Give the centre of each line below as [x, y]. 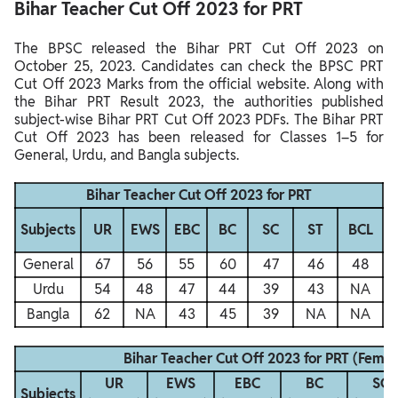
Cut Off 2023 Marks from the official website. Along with [199, 84]
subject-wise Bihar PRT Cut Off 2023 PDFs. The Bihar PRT [199, 120]
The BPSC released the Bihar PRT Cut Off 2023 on [199, 49]
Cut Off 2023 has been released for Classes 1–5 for [199, 138]
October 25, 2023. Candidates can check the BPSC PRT [199, 67]
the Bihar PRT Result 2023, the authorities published [199, 102]
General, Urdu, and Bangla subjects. [127, 155]
